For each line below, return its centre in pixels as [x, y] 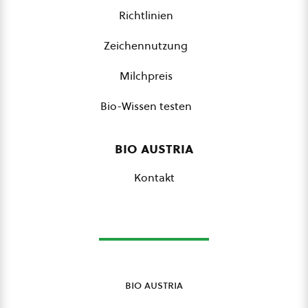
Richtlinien [146, 15]
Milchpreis [146, 76]
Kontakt [154, 177]
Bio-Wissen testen [146, 106]
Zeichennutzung [146, 45]
